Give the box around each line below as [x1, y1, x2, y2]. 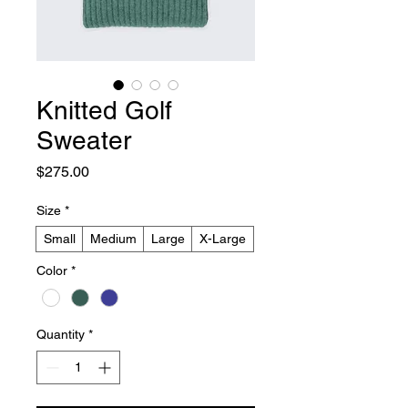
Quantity [36, 327, 85, 342]
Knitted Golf [36, 96, 172, 125]
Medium [90, 231, 137, 246]
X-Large [199, 231, 246, 246]
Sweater [36, 126, 131, 155]
